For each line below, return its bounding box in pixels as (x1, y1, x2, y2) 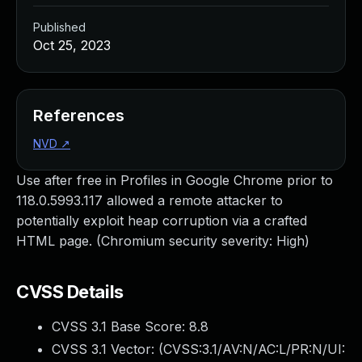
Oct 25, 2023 (33, 37, 111, 53)
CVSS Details (16, 281, 124, 302)
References (33, 106, 124, 125)
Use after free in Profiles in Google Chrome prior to (16, 172, 333, 188)
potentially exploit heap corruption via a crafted (16, 213, 307, 229)
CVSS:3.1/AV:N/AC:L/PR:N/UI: (163, 341, 345, 357)
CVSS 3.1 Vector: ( (52, 341, 163, 357)
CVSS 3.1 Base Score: (52, 318, 189, 335)
